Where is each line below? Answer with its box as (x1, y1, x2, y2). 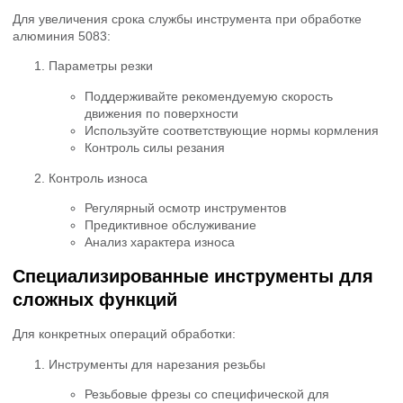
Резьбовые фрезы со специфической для (85, 386, 329, 401)
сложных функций (13, 290, 177, 310)
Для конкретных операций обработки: (13, 327, 236, 342)
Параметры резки (49, 58, 153, 74)
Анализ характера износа (85, 235, 235, 250)
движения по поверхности (85, 105, 238, 121)
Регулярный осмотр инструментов (85, 201, 286, 216)
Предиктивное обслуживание (85, 218, 256, 233)
